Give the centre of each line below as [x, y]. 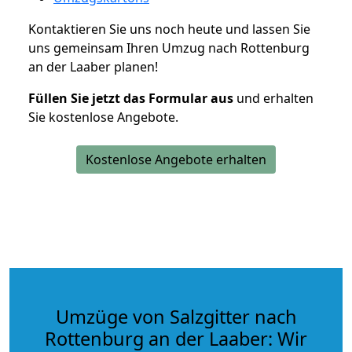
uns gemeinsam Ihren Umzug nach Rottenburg [169, 48]
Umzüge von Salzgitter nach [176, 316]
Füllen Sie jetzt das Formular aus [131, 98]
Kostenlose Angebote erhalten [176, 159]
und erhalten [273, 98]
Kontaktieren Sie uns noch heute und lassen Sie [169, 29]
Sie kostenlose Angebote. [103, 117]
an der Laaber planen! [93, 66]
